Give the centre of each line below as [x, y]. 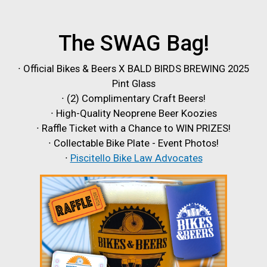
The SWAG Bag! [133, 44]
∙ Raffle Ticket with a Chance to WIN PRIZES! [133, 128]
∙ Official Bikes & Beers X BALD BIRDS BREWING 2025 [133, 69]
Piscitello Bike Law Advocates [136, 158]
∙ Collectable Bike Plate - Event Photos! [133, 143]
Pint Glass [133, 84]
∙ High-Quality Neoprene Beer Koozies [133, 114]
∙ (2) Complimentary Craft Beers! [133, 99]
